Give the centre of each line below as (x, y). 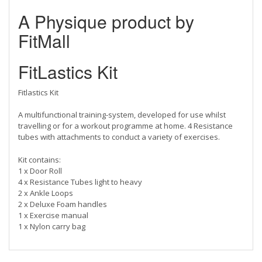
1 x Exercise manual (53, 215)
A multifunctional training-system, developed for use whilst (122, 114)
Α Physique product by (106, 21)
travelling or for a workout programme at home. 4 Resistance (125, 125)
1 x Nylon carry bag (52, 226)
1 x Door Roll (40, 170)
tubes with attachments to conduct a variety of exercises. (120, 137)
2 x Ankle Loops (46, 193)
